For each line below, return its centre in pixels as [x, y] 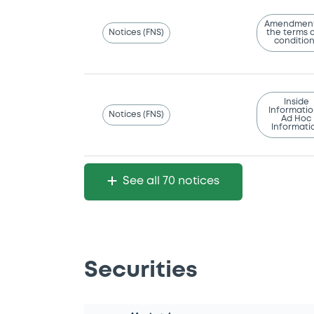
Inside [296, 102]
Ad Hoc [296, 119]
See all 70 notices [171, 182]
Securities [141, 271]
